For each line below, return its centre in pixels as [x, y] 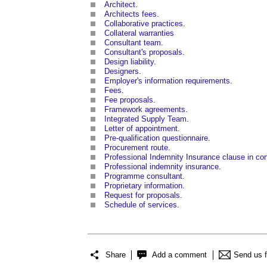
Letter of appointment [141, 129]
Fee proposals [129, 100]
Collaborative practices [144, 24]
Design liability [129, 62]
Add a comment [179, 254]
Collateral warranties [139, 33]
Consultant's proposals [143, 52]
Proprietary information [143, 186]
